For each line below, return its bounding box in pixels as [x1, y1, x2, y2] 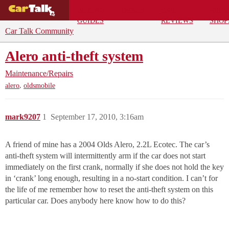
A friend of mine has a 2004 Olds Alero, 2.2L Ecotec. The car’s [5, 140, 210, 149]
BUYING [77, 6, 105, 14]
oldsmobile [24, 82, 55, 90]
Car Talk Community [5, 27, 74, 35]
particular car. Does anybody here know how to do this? [5, 196, 186, 205]
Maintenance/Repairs [5, 69, 73, 78]
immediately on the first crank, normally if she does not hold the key [5, 163, 224, 172]
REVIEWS [161, 16, 193, 25]
